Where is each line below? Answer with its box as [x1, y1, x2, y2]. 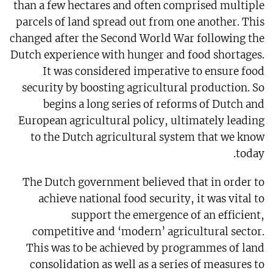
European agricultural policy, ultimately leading [18, 114, 265, 128]
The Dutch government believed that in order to [23, 175, 265, 190]
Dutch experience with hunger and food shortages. [10, 48, 265, 62]
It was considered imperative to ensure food [43, 65, 265, 79]
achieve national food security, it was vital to [38, 192, 265, 206]
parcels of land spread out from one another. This [16, 15, 265, 29]
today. [236, 147, 265, 161]
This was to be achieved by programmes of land [26, 241, 265, 255]
